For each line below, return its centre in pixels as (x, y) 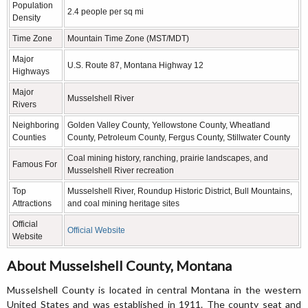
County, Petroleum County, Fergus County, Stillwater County (179, 137)
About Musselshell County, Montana (119, 265)
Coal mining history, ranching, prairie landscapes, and (168, 158)
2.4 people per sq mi (106, 12)
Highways (31, 71)
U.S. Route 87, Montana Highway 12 (135, 65)
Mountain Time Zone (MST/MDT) (128, 38)
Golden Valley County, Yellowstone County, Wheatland (169, 125)
